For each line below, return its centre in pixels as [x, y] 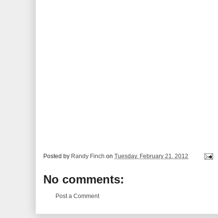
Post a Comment [77, 196]
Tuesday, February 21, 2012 [151, 156]
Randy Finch [88, 156]
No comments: [84, 179]
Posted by [57, 156]
